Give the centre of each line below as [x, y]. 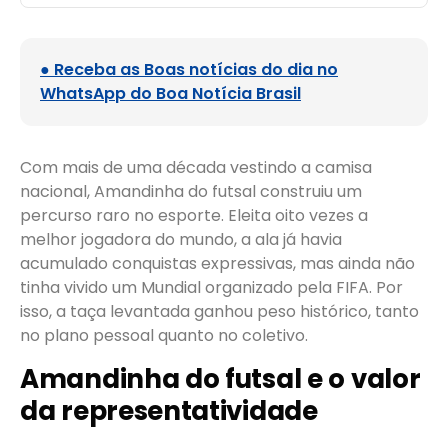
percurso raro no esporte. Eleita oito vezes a [194, 216]
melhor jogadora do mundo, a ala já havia [181, 240]
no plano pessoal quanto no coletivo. [164, 336]
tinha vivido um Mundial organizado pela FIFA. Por [211, 288]
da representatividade [169, 410]
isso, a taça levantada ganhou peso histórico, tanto [219, 312]
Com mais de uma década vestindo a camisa [196, 168]
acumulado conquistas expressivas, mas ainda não [217, 264]
